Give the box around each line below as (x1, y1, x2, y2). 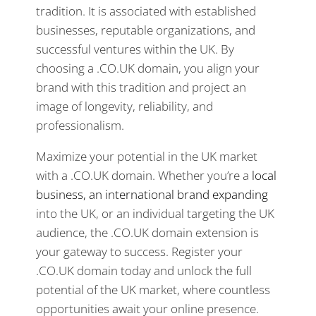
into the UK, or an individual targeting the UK (36, 205, 274, 221)
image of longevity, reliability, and (36, 97, 213, 114)
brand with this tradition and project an (36, 78, 246, 95)
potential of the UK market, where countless (36, 281, 270, 298)
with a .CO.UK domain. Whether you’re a (36, 166, 249, 183)
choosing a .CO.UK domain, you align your (36, 59, 260, 76)
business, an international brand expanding (36, 186, 268, 202)
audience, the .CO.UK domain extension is (36, 224, 259, 241)
